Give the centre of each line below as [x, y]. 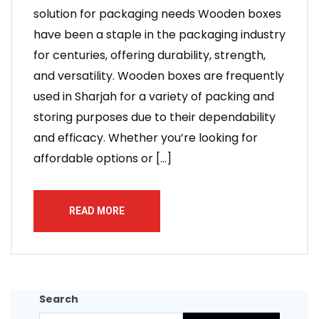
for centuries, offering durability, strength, [150, 55]
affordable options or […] [103, 158]
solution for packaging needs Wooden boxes [157, 14]
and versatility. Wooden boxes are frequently [159, 76]
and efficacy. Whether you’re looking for [146, 138]
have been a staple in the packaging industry [159, 35]
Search [59, 299]
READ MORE [97, 211]
